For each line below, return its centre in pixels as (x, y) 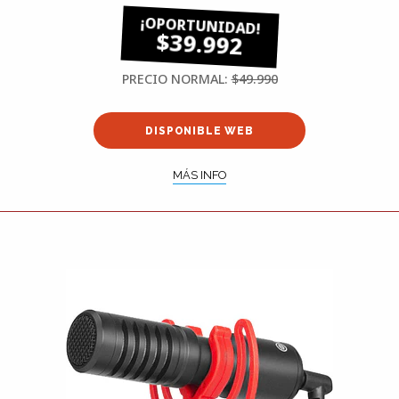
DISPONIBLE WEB (199, 130)
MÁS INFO (199, 175)
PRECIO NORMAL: (176, 79)
